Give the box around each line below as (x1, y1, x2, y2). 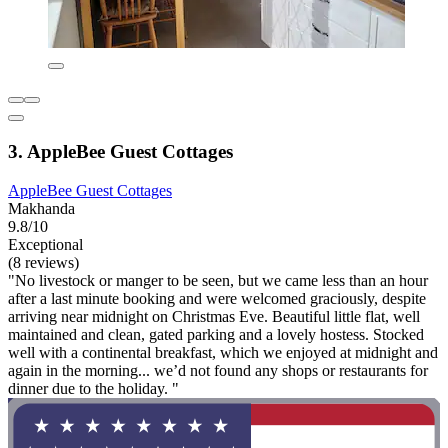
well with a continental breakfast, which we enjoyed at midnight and (8, 343, 438, 361)
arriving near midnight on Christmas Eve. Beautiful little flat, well (8, 307, 420, 325)
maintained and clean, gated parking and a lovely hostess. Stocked (8, 325, 424, 343)
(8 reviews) (8, 253, 79, 271)
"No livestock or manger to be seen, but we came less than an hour (8, 271, 428, 289)
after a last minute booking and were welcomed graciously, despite (8, 289, 426, 307)
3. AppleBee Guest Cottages (8, 140, 233, 162)
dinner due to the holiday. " (8, 379, 179, 397)
